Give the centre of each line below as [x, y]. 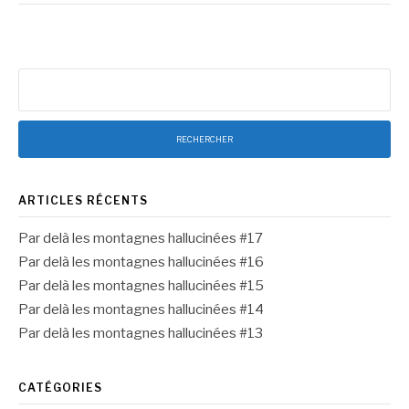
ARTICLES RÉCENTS [83, 200]
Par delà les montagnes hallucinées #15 [141, 286]
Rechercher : [56, 78]
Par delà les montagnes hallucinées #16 [141, 262]
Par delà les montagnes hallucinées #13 [141, 333]
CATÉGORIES [60, 388]
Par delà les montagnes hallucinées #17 [141, 238]
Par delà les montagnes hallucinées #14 [141, 309]
